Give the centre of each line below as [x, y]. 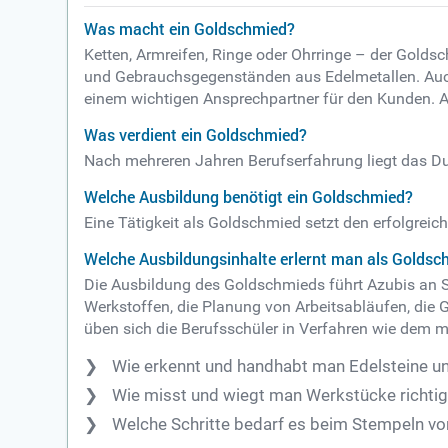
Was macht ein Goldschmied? [190, 28]
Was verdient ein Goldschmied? [196, 134]
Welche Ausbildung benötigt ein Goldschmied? [249, 196]
